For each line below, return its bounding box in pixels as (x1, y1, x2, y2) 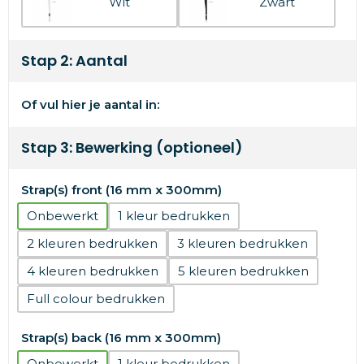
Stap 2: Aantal (20, 50, 128, 71)
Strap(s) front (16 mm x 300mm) (20, 181, 222, 197)
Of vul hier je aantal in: (20, 96, 159, 112)
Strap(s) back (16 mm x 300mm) (20, 329, 221, 345)
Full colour (26, 290, 93, 306)
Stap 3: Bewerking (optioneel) (20, 136, 243, 158)
